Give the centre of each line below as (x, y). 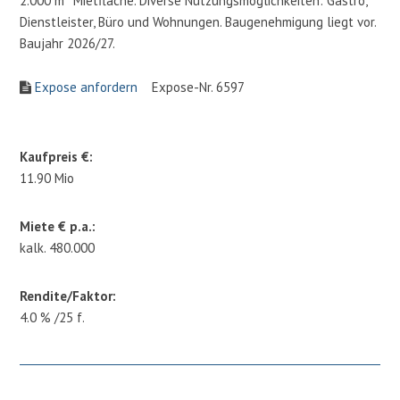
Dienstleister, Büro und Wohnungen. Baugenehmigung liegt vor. (198, 21)
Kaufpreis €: (57, 156)
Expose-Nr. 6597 (192, 87)
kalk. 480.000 (58, 247)
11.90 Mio (47, 178)
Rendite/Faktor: (68, 296)
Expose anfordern (87, 87)
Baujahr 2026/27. (68, 43)
